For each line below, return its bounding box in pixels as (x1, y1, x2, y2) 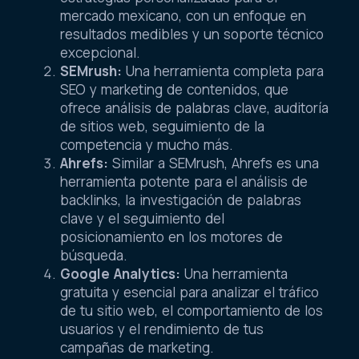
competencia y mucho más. (60, 135, 233, 154)
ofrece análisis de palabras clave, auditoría (60, 98, 329, 117)
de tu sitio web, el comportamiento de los (60, 301, 323, 320)
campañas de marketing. (60, 337, 214, 357)
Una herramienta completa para (122, 61, 324, 80)
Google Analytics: (60, 264, 180, 283)
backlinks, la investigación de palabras (60, 190, 301, 209)
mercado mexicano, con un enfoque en (60, 6, 306, 25)
